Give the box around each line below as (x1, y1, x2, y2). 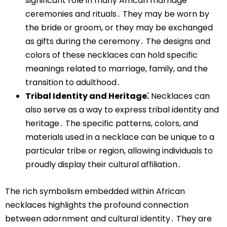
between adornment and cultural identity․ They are (5, 212, 212, 224)
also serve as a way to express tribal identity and (25, 103, 219, 116)
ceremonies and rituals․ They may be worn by (25, 8, 209, 20)
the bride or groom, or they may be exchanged (25, 21, 213, 33)
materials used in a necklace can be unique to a (25, 131, 214, 143)
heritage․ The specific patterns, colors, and (25, 117, 198, 129)
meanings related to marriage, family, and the (25, 62, 208, 74)
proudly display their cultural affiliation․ (25, 158, 181, 170)
